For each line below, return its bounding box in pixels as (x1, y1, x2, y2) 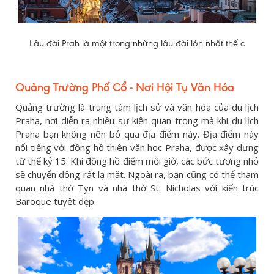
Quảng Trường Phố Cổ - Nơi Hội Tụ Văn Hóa (15, 80, 234, 95)
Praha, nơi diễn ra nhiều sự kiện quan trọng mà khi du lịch (15, 114, 259, 127)
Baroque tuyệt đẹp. (15, 195, 96, 208)
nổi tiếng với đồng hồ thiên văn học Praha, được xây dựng (15, 141, 259, 154)
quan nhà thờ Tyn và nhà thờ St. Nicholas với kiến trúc (15, 182, 259, 194)
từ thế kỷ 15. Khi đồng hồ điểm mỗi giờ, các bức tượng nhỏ (15, 155, 259, 168)
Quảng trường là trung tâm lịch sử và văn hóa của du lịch (15, 101, 259, 114)
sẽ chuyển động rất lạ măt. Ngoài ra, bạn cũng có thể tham (15, 168, 259, 181)
